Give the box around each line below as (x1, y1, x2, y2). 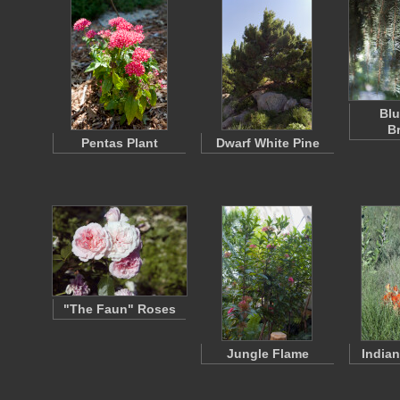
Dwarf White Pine (216, 136, 320, 150)
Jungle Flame (227, 346, 309, 361)
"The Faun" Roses (63, 302, 176, 316)
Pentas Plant (81, 136, 158, 150)
